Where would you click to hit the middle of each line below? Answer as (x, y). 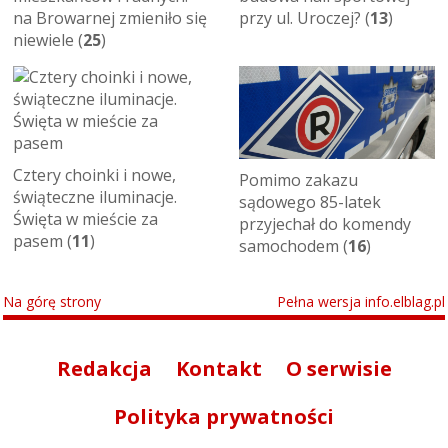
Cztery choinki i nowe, (94, 175)
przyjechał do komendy (325, 223)
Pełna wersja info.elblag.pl (361, 301)
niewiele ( (48, 40)
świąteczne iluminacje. (95, 197)
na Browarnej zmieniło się (110, 18)
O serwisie (338, 368)
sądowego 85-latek (310, 201)
